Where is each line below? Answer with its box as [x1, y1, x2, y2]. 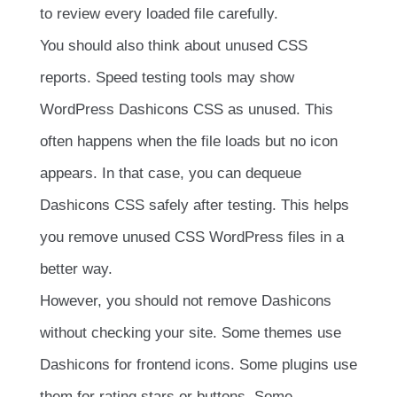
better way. [40, 261, 113, 278]
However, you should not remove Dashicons [40, 292, 331, 310]
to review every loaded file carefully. [40, 5, 278, 23]
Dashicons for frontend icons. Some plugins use [40, 356, 357, 374]
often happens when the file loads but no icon [40, 133, 338, 151]
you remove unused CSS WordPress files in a [40, 229, 344, 246]
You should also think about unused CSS [40, 37, 307, 55]
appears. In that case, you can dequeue [40, 165, 301, 183]
